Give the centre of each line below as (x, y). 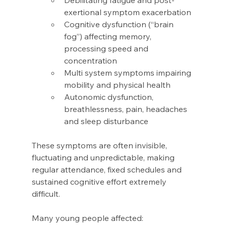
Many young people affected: (88, 218)
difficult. (47, 194)
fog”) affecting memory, (108, 37)
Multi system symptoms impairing (128, 73)
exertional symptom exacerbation (128, 12)
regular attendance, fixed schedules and (107, 170)
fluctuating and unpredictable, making (104, 158)
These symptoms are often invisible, (100, 146)
